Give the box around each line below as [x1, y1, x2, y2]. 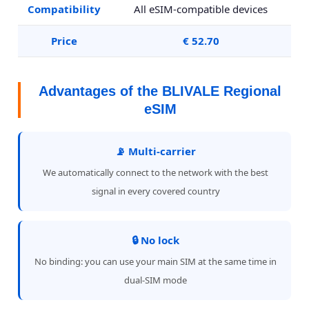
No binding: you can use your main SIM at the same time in [34, 255, 277, 268]
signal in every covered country [91, 185, 220, 197]
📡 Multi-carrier [115, 144, 196, 158]
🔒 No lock [132, 233, 179, 247]
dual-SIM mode [124, 274, 187, 286]
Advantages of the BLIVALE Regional [39, 83, 281, 99]
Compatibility [28, 2, 101, 16]
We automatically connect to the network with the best [43, 166, 268, 179]
